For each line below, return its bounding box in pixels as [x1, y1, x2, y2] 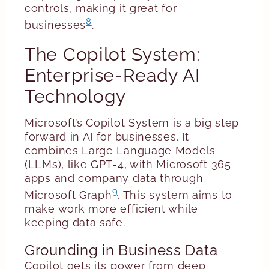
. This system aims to [118, 189, 232, 201]
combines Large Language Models [25, 144, 216, 157]
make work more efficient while [25, 202, 198, 215]
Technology [25, 86, 126, 107]
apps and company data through [25, 172, 204, 184]
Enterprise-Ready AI [25, 65, 200, 86]
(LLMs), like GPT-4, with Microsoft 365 [25, 158, 231, 171]
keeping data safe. [25, 216, 125, 229]
